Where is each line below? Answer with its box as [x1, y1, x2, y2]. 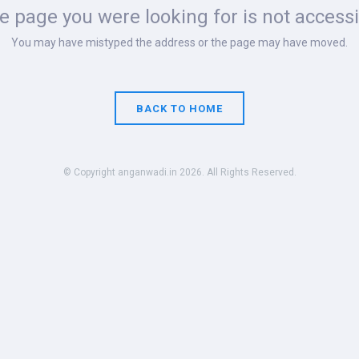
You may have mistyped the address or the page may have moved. [11, 36, 348, 49]
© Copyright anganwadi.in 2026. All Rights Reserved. [63, 167, 296, 178]
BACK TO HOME [136, 102, 223, 115]
